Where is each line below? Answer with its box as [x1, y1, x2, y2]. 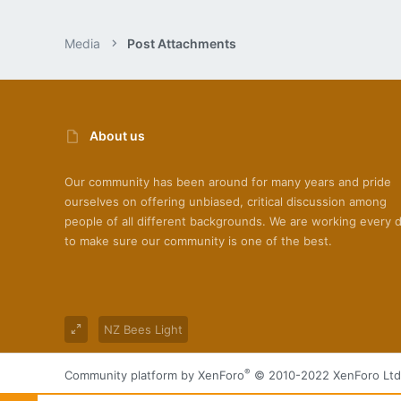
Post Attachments [127, 35, 237, 51]
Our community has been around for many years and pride [64, 174, 391, 189]
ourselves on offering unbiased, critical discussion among [64, 193, 387, 209]
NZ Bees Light [104, 322, 183, 337]
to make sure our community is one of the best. [64, 233, 332, 248]
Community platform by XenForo [64, 367, 244, 382]
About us [90, 128, 145, 144]
